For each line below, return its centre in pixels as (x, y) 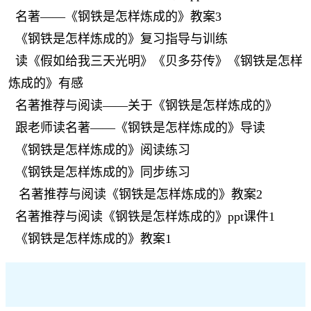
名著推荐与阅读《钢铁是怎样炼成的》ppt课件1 (145, 217)
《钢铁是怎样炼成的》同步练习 (103, 172)
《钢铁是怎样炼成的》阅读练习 (103, 150)
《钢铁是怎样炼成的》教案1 (93, 239)
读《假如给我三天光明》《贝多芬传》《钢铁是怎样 (159, 61)
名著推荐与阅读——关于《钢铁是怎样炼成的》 (146, 106)
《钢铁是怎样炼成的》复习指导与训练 (121, 39)
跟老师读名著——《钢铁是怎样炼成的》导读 (140, 128)
